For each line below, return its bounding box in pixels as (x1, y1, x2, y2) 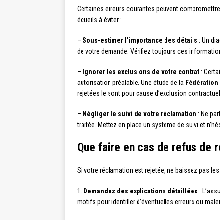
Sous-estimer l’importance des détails (82, 36, 197, 45)
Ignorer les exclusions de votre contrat (82, 68, 199, 76)
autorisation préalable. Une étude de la (77, 79, 185, 87)
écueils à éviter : (77, 16, 122, 24)
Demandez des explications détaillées (83, 187, 198, 195)
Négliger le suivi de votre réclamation (82, 110, 196, 118)
